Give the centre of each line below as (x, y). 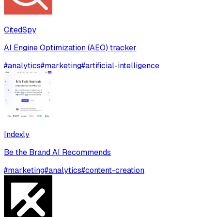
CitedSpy (20, 30)
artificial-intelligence (122, 66)
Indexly (17, 135)
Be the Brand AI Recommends (57, 153)
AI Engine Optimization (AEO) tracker (70, 48)
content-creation (115, 170)
